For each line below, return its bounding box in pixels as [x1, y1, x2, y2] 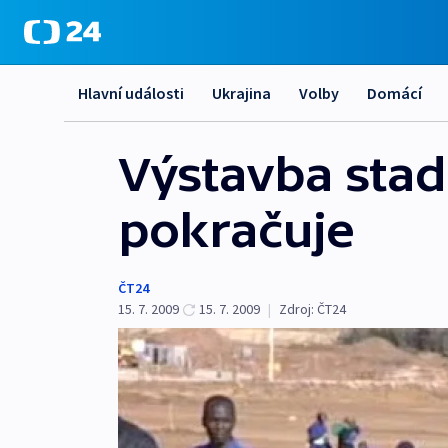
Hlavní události [78, 83, 184, 103]
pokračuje [118, 203, 354, 257]
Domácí [367, 83, 422, 103]
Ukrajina [212, 83, 271, 103]
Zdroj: [279, 300, 314, 318]
